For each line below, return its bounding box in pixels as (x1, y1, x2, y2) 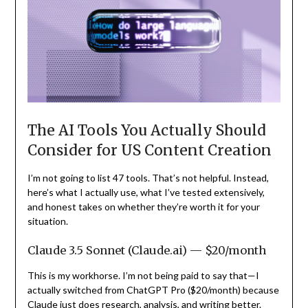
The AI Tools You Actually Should (27, 120, 266, 140)
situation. (27, 214, 68, 227)
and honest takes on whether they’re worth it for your (27, 200, 260, 212)
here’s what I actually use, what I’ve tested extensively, (27, 186, 265, 198)
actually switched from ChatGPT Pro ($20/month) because (27, 283, 279, 296)
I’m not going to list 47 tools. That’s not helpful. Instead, (27, 171, 269, 184)
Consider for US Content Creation (27, 140, 272, 159)
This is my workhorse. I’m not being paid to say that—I (27, 269, 259, 281)
